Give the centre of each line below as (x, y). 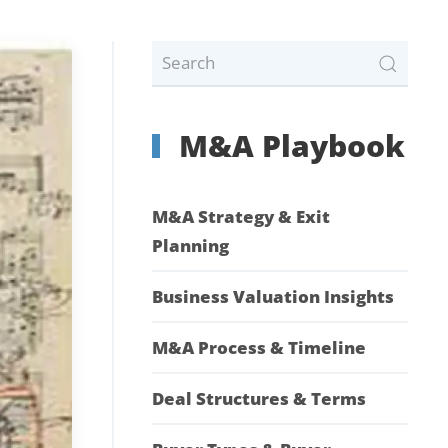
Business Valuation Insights (273, 297)
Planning (190, 246)
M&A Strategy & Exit (241, 217)
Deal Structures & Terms (259, 399)
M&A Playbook (287, 145)
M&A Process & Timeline (259, 348)
